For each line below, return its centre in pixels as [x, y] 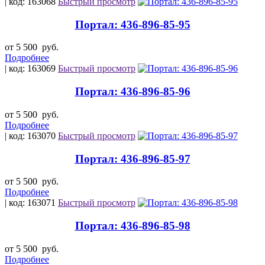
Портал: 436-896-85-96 [132, 92]
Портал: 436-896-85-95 [132, 24]
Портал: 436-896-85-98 [132, 226]
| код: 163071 [31, 203]
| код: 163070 [31, 135]
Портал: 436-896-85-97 [132, 159]
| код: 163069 [31, 69]
